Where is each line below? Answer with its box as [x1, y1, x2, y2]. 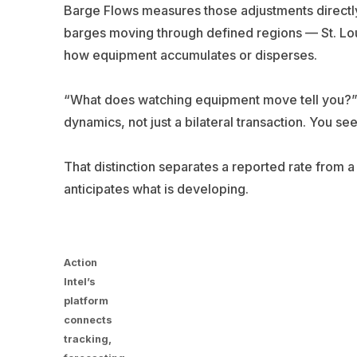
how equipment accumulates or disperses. [63, 46, 317, 63]
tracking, [63, 332, 112, 345]
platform [63, 294, 108, 307]
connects [63, 313, 112, 326]
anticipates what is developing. [63, 180, 249, 197]
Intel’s [63, 275, 96, 288]
